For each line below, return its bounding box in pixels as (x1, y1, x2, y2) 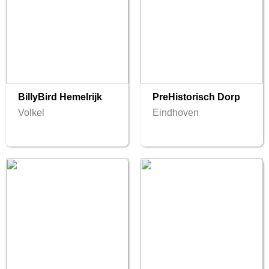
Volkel (18, 107, 44, 118)
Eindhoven (153, 107, 199, 118)
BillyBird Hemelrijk (18, 92, 102, 103)
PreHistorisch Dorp (153, 92, 240, 103)
